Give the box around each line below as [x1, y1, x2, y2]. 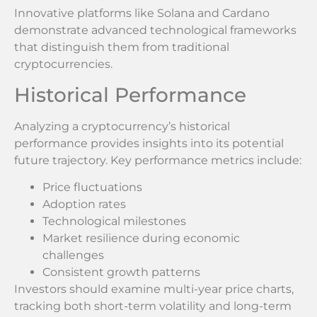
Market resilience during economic [42, 231, 240, 246]
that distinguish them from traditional [14, 40, 229, 54]
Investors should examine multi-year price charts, [14, 282, 294, 296]
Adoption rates [42, 197, 126, 212]
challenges [42, 248, 104, 263]
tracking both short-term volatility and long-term [14, 299, 292, 313]
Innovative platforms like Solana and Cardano [14, 6, 270, 21]
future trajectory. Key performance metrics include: [14, 153, 301, 167]
